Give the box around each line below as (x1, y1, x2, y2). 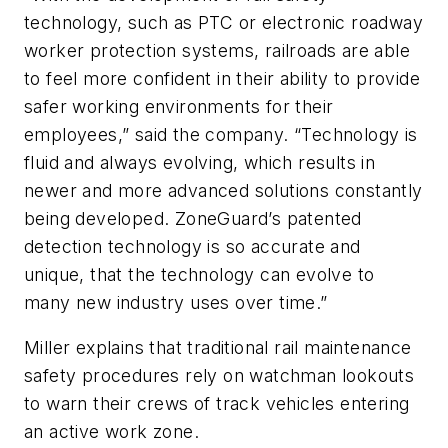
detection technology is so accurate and (24, 235, 361, 257)
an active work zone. (24, 421, 199, 443)
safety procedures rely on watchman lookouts (24, 365, 415, 387)
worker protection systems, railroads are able (24, 39, 410, 61)
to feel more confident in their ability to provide (24, 67, 420, 89)
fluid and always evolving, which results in (24, 151, 376, 173)
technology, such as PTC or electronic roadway (24, 11, 423, 33)
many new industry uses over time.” (24, 291, 328, 313)
